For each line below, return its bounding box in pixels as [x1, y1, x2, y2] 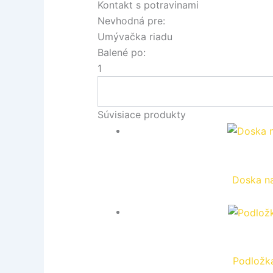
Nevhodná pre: [97, 14, 165, 27]
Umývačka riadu [97, 30, 172, 43]
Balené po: [97, 46, 146, 58]
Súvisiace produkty [97, 108, 186, 121]
